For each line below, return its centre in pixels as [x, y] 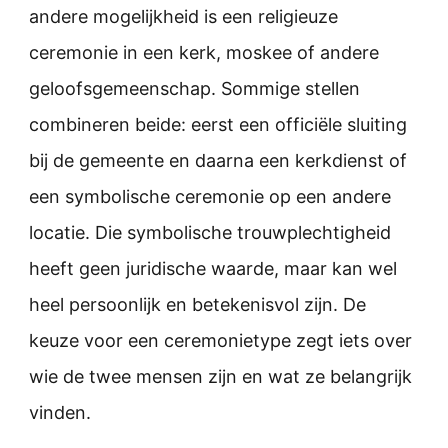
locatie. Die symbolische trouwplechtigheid [210, 232]
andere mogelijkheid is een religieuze [183, 16]
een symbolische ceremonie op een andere [210, 196]
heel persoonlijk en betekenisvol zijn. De [197, 304]
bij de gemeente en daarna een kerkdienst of [218, 160]
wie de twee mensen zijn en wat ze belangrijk [220, 376]
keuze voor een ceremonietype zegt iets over [220, 340]
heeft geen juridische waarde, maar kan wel [213, 268]
